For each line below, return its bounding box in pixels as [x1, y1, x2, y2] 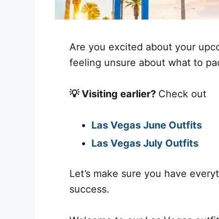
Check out [158, 88, 206, 100]
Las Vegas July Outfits [91, 137, 198, 149]
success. [69, 183, 109, 195]
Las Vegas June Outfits [91, 119, 202, 131]
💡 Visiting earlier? [69, 88, 158, 100]
